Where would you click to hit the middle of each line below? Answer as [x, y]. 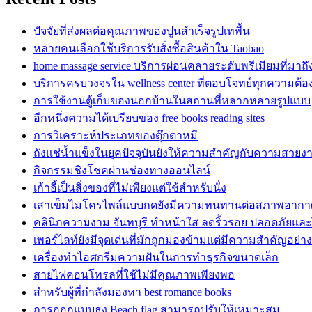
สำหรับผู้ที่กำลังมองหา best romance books [132, 292]
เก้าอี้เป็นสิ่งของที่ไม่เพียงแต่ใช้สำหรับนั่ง [130, 187]
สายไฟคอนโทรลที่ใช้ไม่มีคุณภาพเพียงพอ [134, 274]
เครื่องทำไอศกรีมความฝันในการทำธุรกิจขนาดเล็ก [156, 257]
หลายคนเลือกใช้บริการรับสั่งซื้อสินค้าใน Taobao [149, 48]
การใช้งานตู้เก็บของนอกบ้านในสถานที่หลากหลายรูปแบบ [172, 100]
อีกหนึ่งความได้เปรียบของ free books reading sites [149, 118]
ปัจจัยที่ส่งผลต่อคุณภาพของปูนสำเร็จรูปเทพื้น [142, 31]
